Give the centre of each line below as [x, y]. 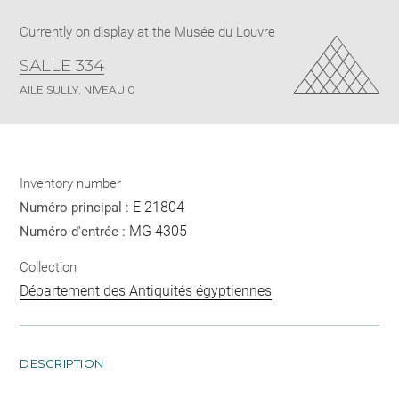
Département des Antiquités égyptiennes [146, 290]
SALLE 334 [62, 66]
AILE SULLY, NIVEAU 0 [78, 90]
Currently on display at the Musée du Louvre [148, 33]
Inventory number [71, 184]
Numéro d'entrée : [75, 232]
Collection [49, 267]
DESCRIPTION [62, 363]
